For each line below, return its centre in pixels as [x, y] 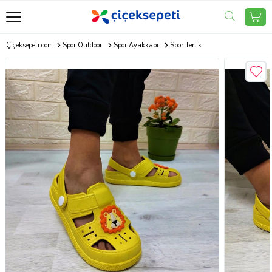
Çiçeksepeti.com [29, 45]
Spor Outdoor [82, 45]
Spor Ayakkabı [136, 45]
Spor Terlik [185, 45]
